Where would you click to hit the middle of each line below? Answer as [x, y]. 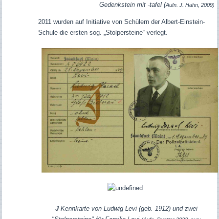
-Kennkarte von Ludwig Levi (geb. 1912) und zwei [128, 208]
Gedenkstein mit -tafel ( [132, 5]
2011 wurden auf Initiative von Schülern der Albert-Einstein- [121, 22]
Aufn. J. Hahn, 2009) [190, 5]
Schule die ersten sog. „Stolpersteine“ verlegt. [103, 33]
